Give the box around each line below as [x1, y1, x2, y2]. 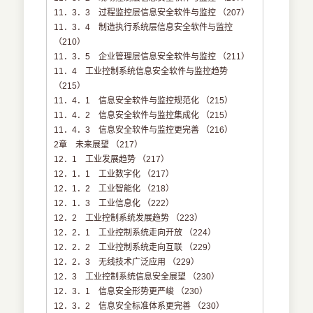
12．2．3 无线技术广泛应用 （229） [54, 257, 200, 268]
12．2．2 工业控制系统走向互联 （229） [54, 242, 217, 253]
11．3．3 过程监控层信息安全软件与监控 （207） [54, 8, 250, 18]
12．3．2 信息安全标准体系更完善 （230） [54, 301, 225, 312]
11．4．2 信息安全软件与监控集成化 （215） [54, 110, 233, 121]
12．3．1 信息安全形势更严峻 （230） [54, 286, 208, 297]
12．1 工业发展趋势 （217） [54, 154, 170, 165]
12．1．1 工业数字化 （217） [54, 169, 175, 180]
